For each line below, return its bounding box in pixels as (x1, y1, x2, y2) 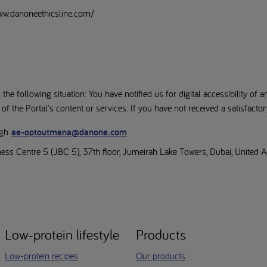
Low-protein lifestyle (5, 225, 119, 244)
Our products (135, 250, 185, 262)
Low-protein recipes (5, 250, 78, 262)
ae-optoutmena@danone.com (11, 125, 127, 138)
